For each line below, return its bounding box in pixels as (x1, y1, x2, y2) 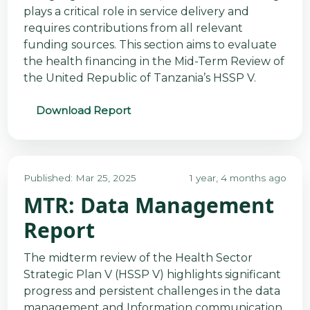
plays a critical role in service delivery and (23, 4, 249, 18)
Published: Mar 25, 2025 (23, 172, 136, 184)
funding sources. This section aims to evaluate (23, 37, 277, 51)
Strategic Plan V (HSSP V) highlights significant (23, 268, 281, 282)
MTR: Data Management (23, 191, 274, 220)
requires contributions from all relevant (23, 21, 243, 35)
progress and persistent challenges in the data (23, 284, 280, 298)
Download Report (35, 103, 131, 117)
